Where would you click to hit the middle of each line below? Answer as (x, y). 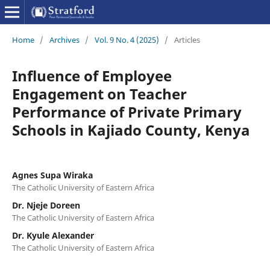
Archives (64, 39)
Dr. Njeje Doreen (46, 205)
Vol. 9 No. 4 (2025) (127, 39)
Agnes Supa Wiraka (52, 175)
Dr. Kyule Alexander (53, 235)
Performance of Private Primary (127, 111)
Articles (187, 39)
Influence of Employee (92, 75)
